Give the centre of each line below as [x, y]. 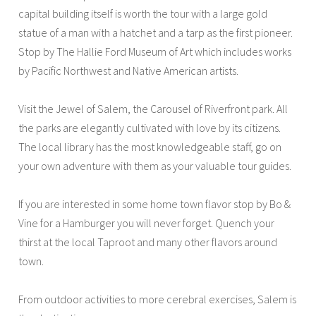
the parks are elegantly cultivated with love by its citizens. [150, 127]
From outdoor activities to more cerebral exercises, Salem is [158, 299]
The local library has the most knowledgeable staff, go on [150, 146]
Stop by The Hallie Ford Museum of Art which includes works [155, 51]
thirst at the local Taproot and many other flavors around [148, 242]
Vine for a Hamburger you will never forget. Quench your [147, 223]
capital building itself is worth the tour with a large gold [143, 13]
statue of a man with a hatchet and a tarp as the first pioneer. [156, 32]
